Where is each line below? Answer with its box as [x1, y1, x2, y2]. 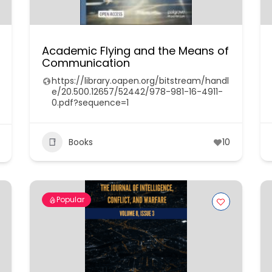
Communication [41, 55, 130, 70]
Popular [56, 194, 84, 205]
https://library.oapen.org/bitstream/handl [51, 75, 229, 87]
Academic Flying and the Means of [41, 43, 229, 58]
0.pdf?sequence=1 [51, 97, 129, 109]
